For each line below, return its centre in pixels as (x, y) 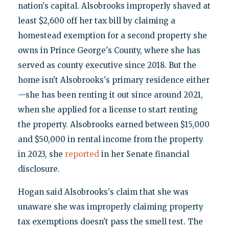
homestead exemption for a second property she (112, 36)
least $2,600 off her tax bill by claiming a (96, 21)
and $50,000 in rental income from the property (110, 140)
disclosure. (39, 169)
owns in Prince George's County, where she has (109, 51)
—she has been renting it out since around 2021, (110, 95)
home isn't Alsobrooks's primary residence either (113, 80)
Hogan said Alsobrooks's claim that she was (103, 192)
